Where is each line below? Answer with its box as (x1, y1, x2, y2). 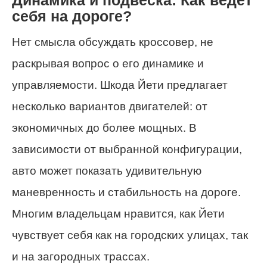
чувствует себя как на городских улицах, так (12, 229, 248, 242)
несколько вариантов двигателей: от (12, 100, 207, 113)
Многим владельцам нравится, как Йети (12, 207, 225, 221)
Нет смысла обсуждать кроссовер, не (12, 36, 213, 49)
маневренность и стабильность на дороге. (12, 186, 241, 199)
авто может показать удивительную (12, 164, 201, 178)
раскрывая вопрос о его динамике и (12, 57, 204, 70)
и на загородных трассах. (12, 250, 150, 263)
